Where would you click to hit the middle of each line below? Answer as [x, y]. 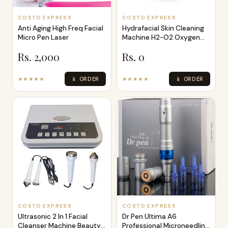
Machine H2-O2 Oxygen [161, 37]
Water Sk [137, 46]
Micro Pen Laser [43, 37]
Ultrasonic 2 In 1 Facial [53, 216]
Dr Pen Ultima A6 [149, 216]
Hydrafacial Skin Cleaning [163, 28]
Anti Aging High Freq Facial [61, 28]
